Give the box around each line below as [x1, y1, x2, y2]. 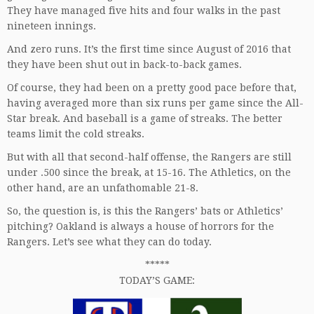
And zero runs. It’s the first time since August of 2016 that [7, 43, 291, 55]
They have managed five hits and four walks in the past [7, 4, 280, 16]
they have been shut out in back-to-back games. [7, 58, 242, 70]
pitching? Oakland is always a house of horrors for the [7, 220, 274, 232]
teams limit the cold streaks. [7, 128, 144, 139]
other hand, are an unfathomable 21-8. [7, 182, 198, 193]
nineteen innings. [7, 20, 96, 32]
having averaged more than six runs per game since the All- [7, 97, 303, 109]
